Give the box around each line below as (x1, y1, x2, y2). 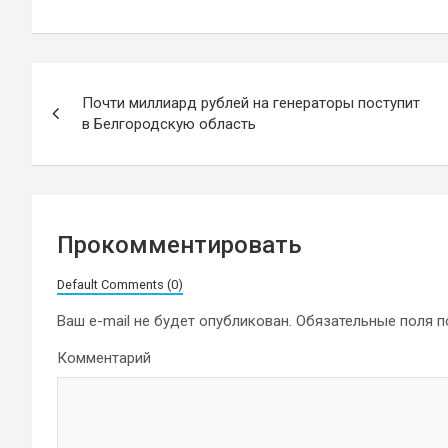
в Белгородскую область (82, 114, 256, 133)
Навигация (32, 63, 193, 102)
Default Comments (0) (57, 276, 183, 292)
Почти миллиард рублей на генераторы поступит (82, 93, 420, 112)
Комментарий (57, 348, 151, 367)
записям (32, 145, 159, 184)
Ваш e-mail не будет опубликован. (57, 311, 292, 330)
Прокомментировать (57, 230, 302, 259)
